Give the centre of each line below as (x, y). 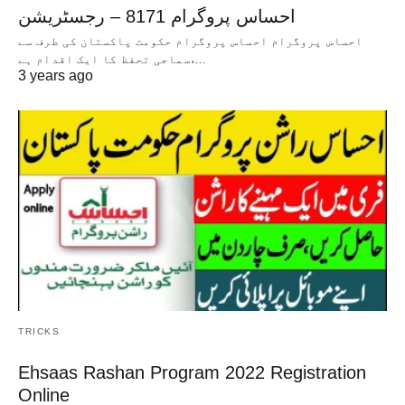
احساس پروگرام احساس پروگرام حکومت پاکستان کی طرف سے (191, 42)
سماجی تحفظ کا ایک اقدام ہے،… (198, 60)
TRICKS (39, 331)
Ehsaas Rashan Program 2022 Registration (192, 372)
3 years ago (56, 76)
